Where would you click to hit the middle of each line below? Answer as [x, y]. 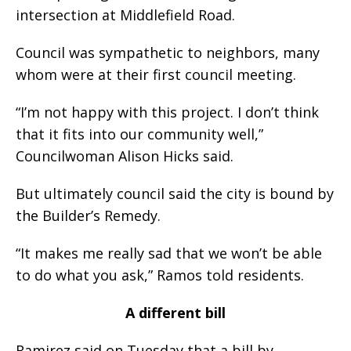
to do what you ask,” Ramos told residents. [160, 275]
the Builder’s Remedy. [88, 216]
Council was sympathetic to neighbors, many [168, 53]
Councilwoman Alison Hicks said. [125, 156]
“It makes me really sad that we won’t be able [169, 253]
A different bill [175, 313]
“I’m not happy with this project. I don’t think [167, 112]
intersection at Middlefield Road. [125, 15]
